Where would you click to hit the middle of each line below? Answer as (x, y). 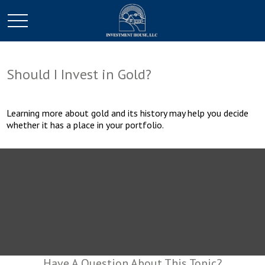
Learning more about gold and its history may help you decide (128, 113)
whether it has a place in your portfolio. (85, 125)
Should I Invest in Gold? (79, 74)
